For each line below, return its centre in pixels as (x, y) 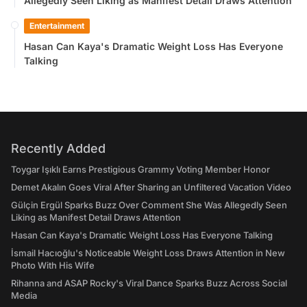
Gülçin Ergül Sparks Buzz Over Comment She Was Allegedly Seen (149, 205)
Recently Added (58, 148)
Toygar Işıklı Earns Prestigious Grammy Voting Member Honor (140, 169)
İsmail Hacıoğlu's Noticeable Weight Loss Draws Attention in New (148, 253)
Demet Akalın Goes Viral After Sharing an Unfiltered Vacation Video (151, 187)
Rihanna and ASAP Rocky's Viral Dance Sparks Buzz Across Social (149, 283)
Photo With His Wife (53, 265)
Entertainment (57, 25)
